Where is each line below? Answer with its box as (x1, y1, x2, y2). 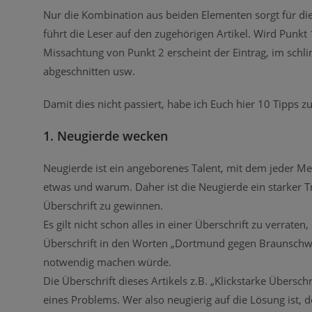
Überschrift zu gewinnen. (43, 198, 163, 212)
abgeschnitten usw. (43, 63, 135, 78)
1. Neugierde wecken (43, 127, 168, 144)
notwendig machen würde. (43, 254, 171, 269)
